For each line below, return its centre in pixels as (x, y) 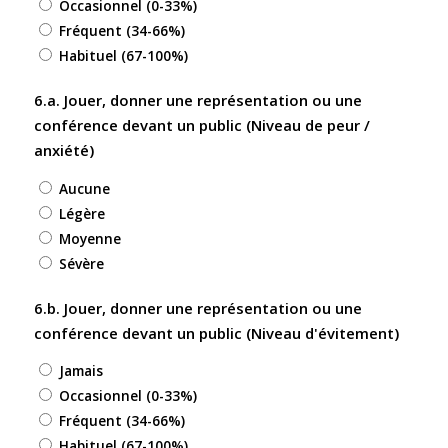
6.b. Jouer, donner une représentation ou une (197, 307)
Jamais (80, 371)
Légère (81, 213)
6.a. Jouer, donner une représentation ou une (197, 100)
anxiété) (63, 150)
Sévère (81, 263)
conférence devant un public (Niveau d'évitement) (216, 332)
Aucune (84, 188)
